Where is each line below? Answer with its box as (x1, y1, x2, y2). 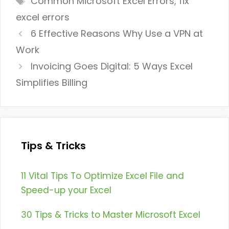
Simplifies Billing (16, 76, 87, 89)
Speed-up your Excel (21, 184, 111, 197)
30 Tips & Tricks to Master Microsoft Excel (21, 209, 200, 221)
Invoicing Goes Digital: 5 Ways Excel (30, 60, 193, 73)
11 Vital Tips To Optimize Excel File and (21, 170, 184, 182)
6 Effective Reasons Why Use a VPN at (30, 27, 203, 40)
